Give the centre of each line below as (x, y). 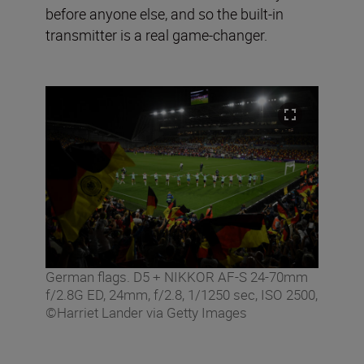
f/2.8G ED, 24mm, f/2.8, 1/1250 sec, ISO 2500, (182, 294)
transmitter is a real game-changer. (156, 35)
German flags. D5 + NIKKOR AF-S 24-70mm (177, 276)
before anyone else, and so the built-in (165, 13)
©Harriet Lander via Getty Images (146, 312)
